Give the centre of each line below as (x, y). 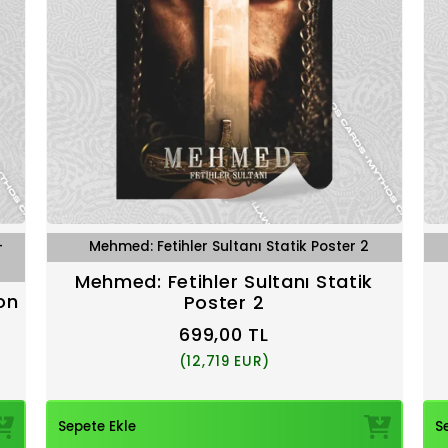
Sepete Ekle (96, 427)
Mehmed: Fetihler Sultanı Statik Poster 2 (228, 246)
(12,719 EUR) (224, 361)
